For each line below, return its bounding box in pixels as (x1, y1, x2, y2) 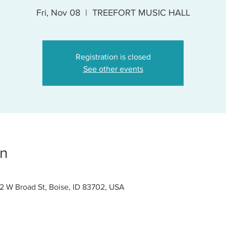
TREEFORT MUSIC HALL (92, 8, 190, 18)
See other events (83, 65, 143, 74)
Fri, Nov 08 (36, 8, 80, 18)
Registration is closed (75, 52, 151, 62)
